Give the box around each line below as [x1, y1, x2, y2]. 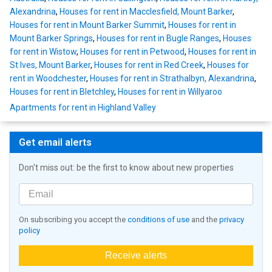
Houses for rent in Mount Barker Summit [10, 20, 165, 30]
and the [189, 215, 219, 225]
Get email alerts [19, 137, 92, 149]
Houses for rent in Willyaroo [118, 87, 222, 97]
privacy [219, 215, 244, 225]
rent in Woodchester [10, 73, 86, 84]
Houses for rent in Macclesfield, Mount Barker [59, 7, 233, 17]
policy [19, 226, 40, 236]
